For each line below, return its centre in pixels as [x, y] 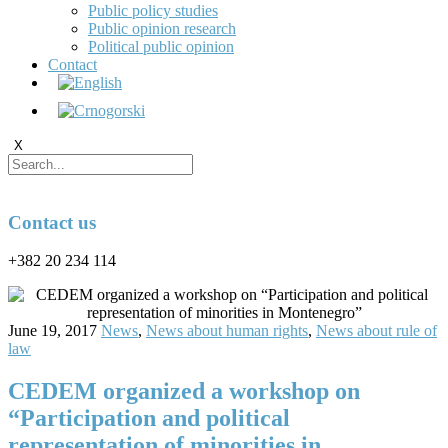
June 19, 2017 [52, 331]
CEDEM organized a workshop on [184, 391]
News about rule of [376, 331]
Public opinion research [162, 28]
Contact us [52, 222]
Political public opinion [161, 46]
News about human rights [227, 331]
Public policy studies [153, 10]
